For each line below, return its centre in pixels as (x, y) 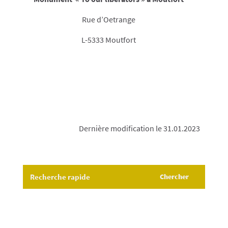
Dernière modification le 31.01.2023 (140, 129)
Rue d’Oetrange (109, 20)
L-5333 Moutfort (109, 40)
